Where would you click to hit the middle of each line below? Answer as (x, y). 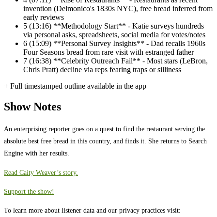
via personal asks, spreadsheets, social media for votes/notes (114, 35)
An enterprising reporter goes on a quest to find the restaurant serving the (104, 129)
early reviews (44, 17)
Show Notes (32, 107)
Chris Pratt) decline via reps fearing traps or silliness (102, 70)
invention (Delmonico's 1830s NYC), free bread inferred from (118, 9)
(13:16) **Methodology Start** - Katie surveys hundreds (116, 26)
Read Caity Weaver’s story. (41, 172)
